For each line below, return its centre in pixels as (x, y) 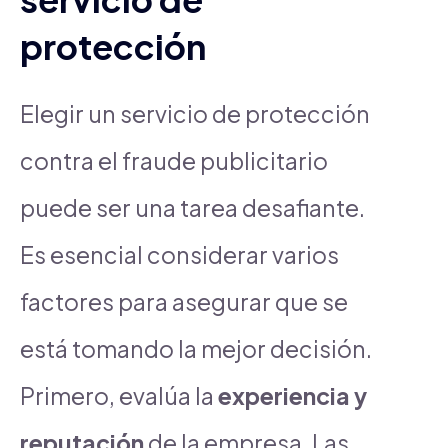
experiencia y (292, 395)
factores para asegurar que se (184, 301)
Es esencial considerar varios (179, 254)
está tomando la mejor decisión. (196, 348)
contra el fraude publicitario (174, 160)
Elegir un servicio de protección (195, 113)
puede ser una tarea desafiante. (192, 207)
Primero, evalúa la (119, 395)
